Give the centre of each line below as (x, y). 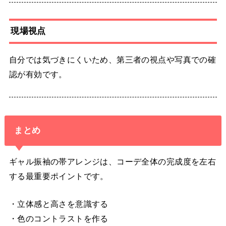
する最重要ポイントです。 (59, 176)
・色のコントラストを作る (59, 219)
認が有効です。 (38, 74)
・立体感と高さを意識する (59, 204)
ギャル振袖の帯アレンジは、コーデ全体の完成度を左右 (112, 162)
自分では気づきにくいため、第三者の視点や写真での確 (112, 60)
